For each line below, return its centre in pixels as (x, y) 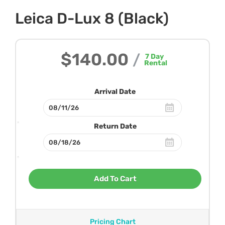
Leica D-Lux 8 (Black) (92, 18)
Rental (155, 63)
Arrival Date (115, 91)
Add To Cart (115, 179)
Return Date (115, 126)
